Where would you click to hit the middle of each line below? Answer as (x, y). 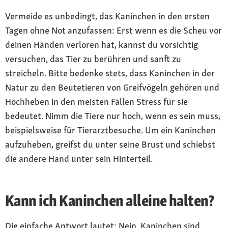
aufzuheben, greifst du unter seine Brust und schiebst (110, 144)
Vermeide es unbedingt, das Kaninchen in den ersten (107, 16)
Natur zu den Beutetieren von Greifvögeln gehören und (112, 87)
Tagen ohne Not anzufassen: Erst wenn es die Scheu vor (113, 30)
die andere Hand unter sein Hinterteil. (79, 158)
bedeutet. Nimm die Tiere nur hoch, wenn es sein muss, (113, 116)
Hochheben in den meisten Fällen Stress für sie (96, 101)
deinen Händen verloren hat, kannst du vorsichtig (102, 44)
